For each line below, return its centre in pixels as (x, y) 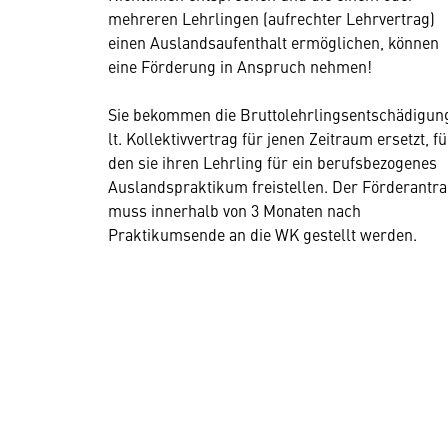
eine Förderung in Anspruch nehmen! (240, 65)
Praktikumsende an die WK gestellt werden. (264, 233)
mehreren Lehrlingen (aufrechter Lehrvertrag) (271, 17)
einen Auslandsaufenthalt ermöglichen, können (273, 41)
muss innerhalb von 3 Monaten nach (234, 209)
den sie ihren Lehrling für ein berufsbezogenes (272, 161)
